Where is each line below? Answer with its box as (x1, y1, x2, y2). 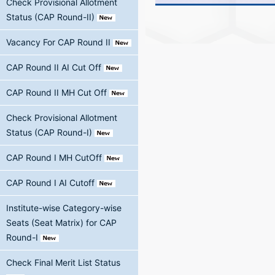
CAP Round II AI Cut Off (6, 62, 101, 72)
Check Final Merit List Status (6, 257, 120, 268)
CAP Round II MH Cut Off (6, 87, 107, 98)
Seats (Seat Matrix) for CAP (6, 217, 117, 228)
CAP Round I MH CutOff (6, 152, 102, 163)
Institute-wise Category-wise (6, 203, 122, 213)
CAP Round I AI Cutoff (6, 177, 95, 188)
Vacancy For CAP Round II (6, 37, 110, 47)
